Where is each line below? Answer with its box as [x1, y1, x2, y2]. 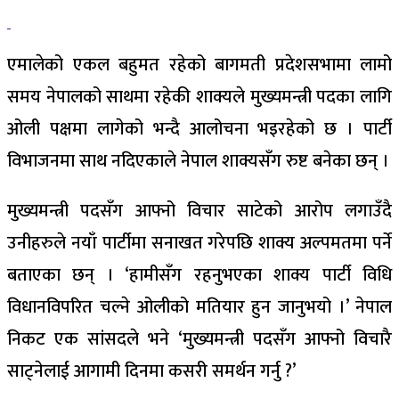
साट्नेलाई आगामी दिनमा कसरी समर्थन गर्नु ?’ [7, 355, 296, 387]
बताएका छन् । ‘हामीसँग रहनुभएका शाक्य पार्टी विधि [7, 259, 392, 290]
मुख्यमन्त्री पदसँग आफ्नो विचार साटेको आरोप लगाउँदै [7, 195, 392, 226]
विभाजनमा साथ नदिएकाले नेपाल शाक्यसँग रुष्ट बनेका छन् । [7, 145, 389, 176]
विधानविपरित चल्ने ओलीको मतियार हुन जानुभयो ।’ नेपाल [7, 291, 392, 322]
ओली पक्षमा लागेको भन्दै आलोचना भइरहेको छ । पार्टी [7, 113, 392, 144]
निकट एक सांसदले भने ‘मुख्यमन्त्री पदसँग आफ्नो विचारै [7, 323, 392, 354]
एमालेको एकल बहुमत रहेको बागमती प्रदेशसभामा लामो [7, 49, 392, 80]
